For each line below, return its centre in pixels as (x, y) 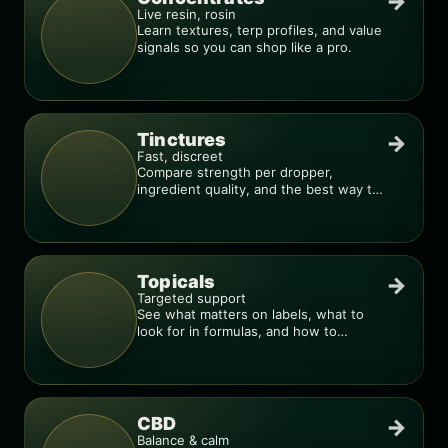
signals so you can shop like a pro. (244, 47)
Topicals (176, 281)
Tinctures (182, 139)
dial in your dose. (190, 206)
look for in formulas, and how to (237, 331)
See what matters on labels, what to (250, 314)
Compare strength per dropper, (235, 172)
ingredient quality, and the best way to (258, 189)
